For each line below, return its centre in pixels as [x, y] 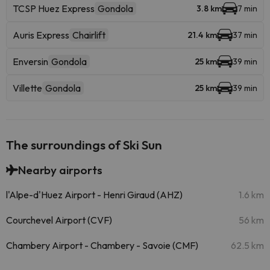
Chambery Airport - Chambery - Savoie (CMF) [102, 245]
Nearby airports [60, 170]
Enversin [30, 61]
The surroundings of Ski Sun [84, 145]
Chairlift [89, 35]
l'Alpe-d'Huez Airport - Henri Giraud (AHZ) [94, 195]
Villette [27, 88]
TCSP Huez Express [54, 8]
